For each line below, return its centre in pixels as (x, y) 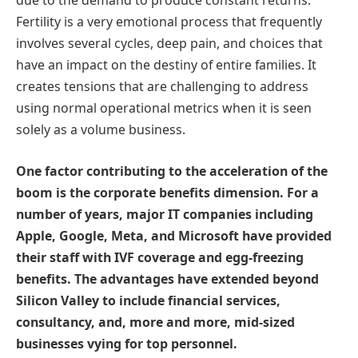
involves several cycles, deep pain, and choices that (169, 44)
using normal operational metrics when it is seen (164, 108)
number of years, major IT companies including (165, 215)
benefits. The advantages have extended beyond (167, 279)
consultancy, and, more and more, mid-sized (155, 322)
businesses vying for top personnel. (127, 344)
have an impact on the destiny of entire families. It (166, 65)
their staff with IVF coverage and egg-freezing (160, 258)
